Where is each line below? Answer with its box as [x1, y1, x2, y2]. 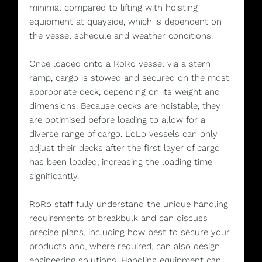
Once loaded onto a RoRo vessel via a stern [29, 58, 211, 70]
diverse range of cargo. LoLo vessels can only [29, 129, 218, 140]
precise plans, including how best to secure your [29, 227, 230, 238]
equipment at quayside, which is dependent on [29, 16, 222, 27]
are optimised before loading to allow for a [29, 115, 205, 126]
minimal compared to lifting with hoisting [29, 2, 198, 13]
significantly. [29, 171, 79, 182]
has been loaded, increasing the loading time [29, 157, 212, 168]
